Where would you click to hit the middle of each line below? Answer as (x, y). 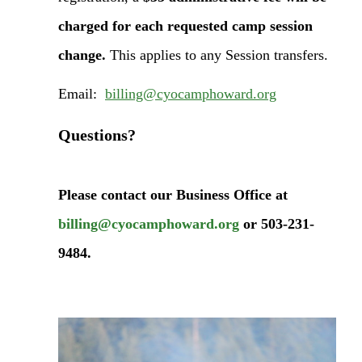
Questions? (99, 135)
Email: (80, 94)
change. (82, 55)
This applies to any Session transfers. (217, 55)
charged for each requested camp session (185, 25)
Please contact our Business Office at (173, 195)
